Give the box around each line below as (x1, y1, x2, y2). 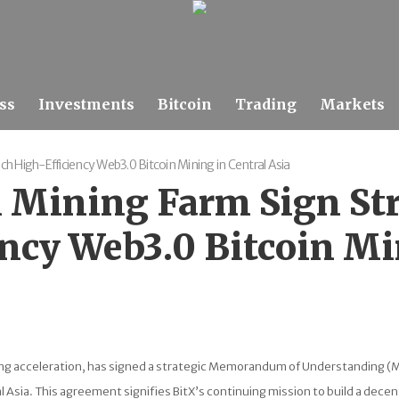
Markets (320, 95, 385, 114)
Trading (235, 95, 297, 114)
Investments (38, 95, 134, 114)
